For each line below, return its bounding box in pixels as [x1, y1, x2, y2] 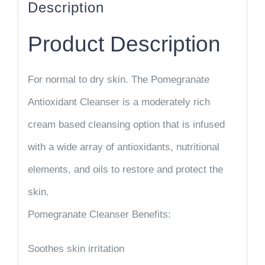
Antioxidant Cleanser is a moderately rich [27, 96, 210, 108]
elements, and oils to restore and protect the [27, 163, 223, 175]
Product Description [27, 31, 221, 57]
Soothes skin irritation [27, 243, 124, 254]
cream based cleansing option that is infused [27, 118, 225, 130]
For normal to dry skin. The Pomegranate [27, 73, 209, 85]
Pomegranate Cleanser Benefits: [27, 208, 171, 220]
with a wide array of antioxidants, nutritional [27, 141, 219, 153]
